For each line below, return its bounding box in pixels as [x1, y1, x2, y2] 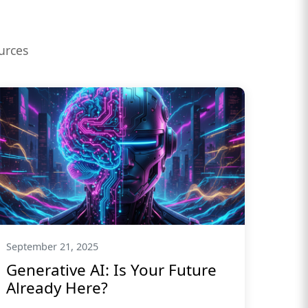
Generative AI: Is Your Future [6, 259, 217, 280]
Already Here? [6, 277, 109, 298]
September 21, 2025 [6, 240, 99, 253]
